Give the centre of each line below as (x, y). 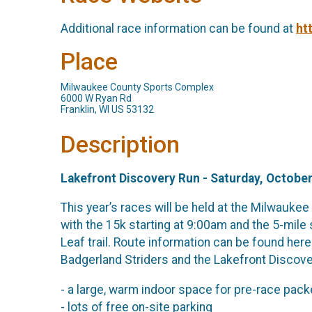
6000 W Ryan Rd (96, 99)
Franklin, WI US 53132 (107, 110)
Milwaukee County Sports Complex (137, 87)
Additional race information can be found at (178, 28)
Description (120, 145)
